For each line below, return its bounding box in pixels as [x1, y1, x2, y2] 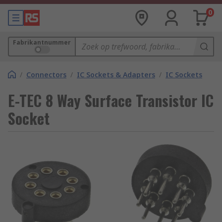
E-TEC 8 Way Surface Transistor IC [8, 89, 214, 111]
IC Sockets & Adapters [77, 70, 155, 79]
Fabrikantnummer [13, 38, 71, 47]
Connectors [26, 70, 66, 79]
